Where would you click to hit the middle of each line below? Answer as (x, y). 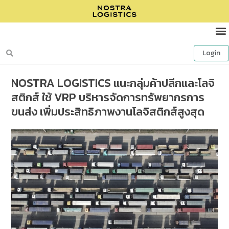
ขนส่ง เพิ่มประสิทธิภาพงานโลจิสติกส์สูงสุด (108, 111)
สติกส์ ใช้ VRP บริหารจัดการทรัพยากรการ (108, 97)
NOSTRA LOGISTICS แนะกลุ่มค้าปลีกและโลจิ (113, 83)
